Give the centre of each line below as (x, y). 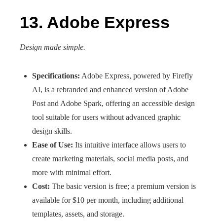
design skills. (52, 131)
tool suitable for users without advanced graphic (106, 117)
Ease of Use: (53, 145)
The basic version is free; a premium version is (123, 186)
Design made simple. (53, 47)
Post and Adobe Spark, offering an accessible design (113, 103)
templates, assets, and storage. (78, 214)
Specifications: (56, 76)
